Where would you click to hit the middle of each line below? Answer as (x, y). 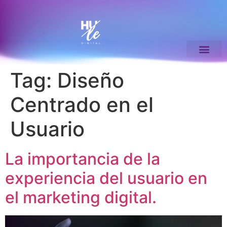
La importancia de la (83, 159)
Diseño (91, 81)
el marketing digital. (81, 198)
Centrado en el (82, 105)
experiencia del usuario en (106, 178)
